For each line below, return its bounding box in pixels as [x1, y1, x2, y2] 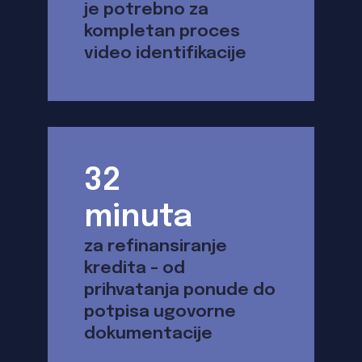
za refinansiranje [84, 237, 227, 255]
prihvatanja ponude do [84, 280, 276, 299]
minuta [84, 201, 192, 234]
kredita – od [84, 259, 185, 277]
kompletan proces [84, 22, 240, 40]
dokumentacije [84, 324, 213, 343]
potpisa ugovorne [84, 302, 236, 321]
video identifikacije [84, 44, 246, 62]
